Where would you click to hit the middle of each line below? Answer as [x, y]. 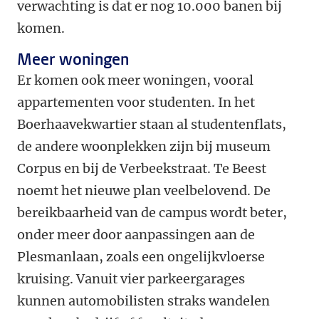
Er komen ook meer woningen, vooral [135, 80]
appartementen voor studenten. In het [136, 102]
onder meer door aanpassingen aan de [136, 234]
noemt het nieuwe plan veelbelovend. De [144, 190]
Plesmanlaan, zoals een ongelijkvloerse [141, 256]
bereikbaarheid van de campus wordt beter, [152, 212]
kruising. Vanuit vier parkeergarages [131, 278]
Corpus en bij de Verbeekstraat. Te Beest [142, 168]
